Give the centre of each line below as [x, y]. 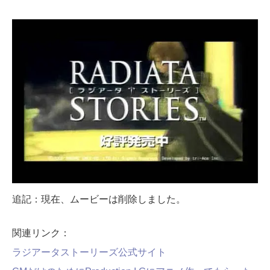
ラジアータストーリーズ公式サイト [89, 252]
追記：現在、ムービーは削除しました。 [99, 199]
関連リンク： [41, 233]
